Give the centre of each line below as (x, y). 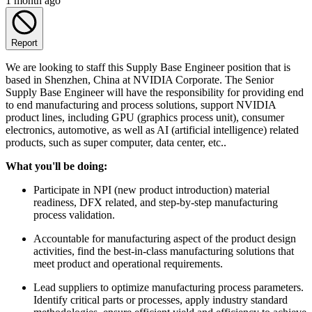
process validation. (74, 214)
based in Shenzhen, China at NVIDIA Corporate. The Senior (140, 79)
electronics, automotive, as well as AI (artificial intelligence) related (152, 130)
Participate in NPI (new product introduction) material (151, 189)
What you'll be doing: (56, 166)
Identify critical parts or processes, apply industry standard (161, 299)
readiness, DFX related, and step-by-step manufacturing (156, 202)
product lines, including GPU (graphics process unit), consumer (145, 117)
